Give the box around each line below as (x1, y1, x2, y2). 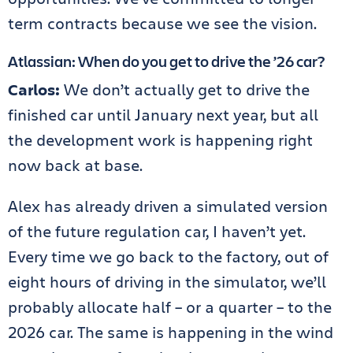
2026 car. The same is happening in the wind (8, 321, 333, 343)
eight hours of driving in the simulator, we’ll (8, 270, 326, 292)
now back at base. (8, 154, 143, 176)
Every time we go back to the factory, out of (8, 245, 329, 267)
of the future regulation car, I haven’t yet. (8, 220, 306, 242)
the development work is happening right (8, 128, 313, 150)
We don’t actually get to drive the (64, 78, 310, 100)
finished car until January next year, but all (8, 103, 318, 125)
